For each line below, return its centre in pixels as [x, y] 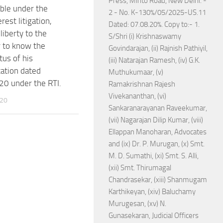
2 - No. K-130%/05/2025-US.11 [157, 12]
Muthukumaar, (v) [136, 72]
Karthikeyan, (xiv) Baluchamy [152, 192]
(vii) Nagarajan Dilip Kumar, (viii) [156, 120]
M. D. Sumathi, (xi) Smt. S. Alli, [154, 156]
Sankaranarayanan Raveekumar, [158, 108]
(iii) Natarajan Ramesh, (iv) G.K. [154, 60]
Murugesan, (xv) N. [137, 204]
